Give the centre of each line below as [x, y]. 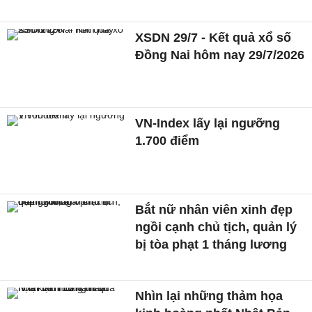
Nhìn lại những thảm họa [209, 296]
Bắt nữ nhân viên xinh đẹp [214, 210]
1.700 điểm [167, 141]
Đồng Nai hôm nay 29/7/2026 [220, 55]
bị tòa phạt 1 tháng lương [211, 244]
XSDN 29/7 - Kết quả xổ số [213, 37]
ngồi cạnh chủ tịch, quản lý [216, 227]
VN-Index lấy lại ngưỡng [208, 124]
